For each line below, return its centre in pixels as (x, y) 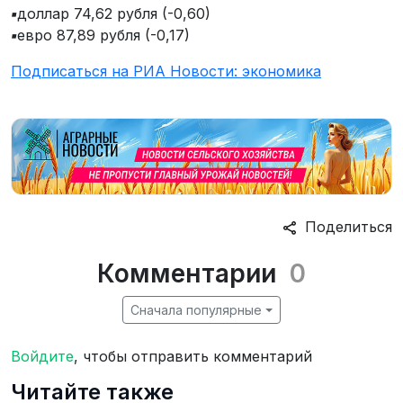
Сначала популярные (197, 310)
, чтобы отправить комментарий (193, 357)
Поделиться (344, 227)
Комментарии (187, 274)
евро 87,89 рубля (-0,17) (103, 35)
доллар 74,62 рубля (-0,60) (114, 13)
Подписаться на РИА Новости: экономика (166, 71)
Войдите (42, 357)
